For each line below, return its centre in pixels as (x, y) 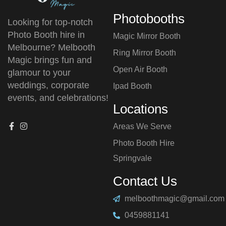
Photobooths (149, 19)
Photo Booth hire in (46, 35)
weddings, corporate (48, 86)
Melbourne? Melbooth (51, 48)
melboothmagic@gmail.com (174, 199)
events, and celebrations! (58, 98)
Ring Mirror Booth (145, 53)
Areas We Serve (142, 126)
